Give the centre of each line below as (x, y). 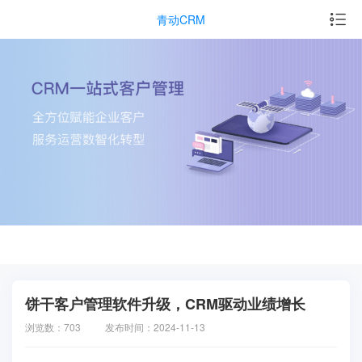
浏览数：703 (53, 326)
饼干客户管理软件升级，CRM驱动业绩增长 (165, 303)
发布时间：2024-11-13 (155, 326)
